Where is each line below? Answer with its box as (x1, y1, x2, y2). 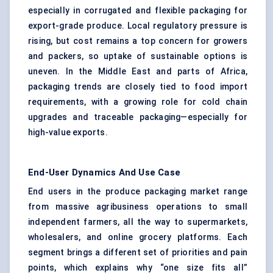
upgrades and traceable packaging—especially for (28, 112, 247, 122)
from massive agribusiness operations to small (28, 202, 247, 212)
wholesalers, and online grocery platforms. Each (28, 232, 247, 243)
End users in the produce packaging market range (28, 186, 247, 197)
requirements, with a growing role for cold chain (28, 97, 247, 107)
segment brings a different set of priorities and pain (28, 247, 247, 258)
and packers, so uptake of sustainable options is (28, 51, 247, 62)
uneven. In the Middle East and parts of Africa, (28, 66, 247, 77)
